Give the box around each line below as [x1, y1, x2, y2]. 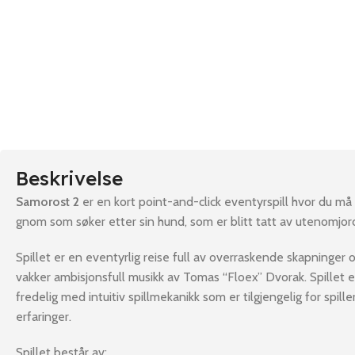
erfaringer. [16, 309, 71, 324]
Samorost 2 [16, 194, 79, 209]
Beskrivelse [16, 166, 123, 190]
